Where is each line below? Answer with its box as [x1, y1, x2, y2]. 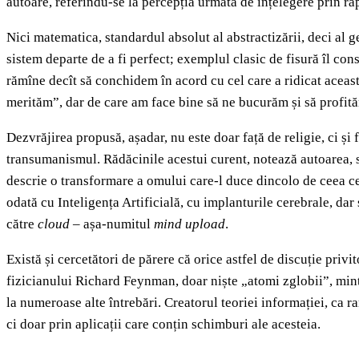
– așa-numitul [70, 216, 154, 232]
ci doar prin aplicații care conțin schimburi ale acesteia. [6, 317, 321, 333]
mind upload [154, 216, 225, 232]
